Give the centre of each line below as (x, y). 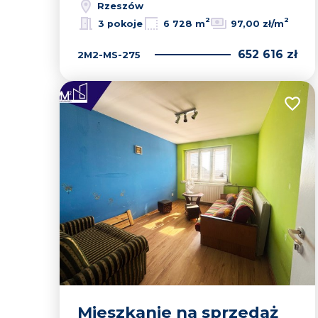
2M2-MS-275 (109, 54)
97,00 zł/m (257, 23)
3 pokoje (120, 23)
